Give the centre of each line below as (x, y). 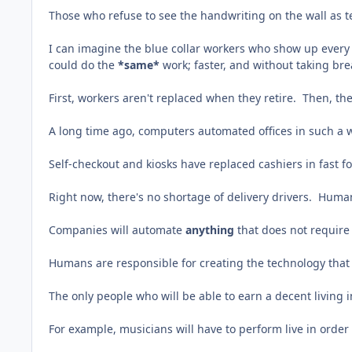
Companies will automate (117, 229)
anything (211, 229)
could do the (83, 64)
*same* (140, 64)
